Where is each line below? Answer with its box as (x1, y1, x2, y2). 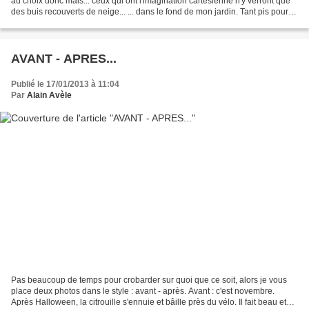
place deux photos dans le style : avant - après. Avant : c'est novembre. (11, 286, 275, 296)
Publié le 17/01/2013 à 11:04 (11, 79, 119, 90)
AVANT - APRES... (11, 52, 117, 66)
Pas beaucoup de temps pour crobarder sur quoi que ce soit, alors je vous (11, 275, 287, 285)
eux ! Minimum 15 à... (11, 18, 90, 28)
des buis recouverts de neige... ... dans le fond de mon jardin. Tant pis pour (11, 7, 288, 17)
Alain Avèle (27, 90, 72, 101)
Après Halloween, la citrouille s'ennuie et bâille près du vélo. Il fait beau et (11, 297, 286, 307)
